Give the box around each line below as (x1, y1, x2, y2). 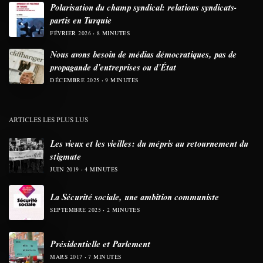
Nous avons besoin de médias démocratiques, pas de (50, 48, 237, 60)
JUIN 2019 (50, 165, 79, 173)
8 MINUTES (96, 29, 130, 37)
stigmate (50, 150, 81, 162)
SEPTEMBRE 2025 (50, 205, 101, 214)
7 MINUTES (88, 252, 122, 261)
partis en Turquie (50, 14, 112, 26)
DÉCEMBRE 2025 (50, 76, 100, 84)
